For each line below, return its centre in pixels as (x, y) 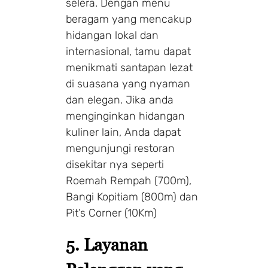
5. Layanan (107, 244)
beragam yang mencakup (129, 19)
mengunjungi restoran (120, 148)
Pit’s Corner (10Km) (111, 213)
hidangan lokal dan (112, 35)
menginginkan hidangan (125, 116)
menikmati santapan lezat (129, 67)
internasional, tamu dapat (128, 51)
